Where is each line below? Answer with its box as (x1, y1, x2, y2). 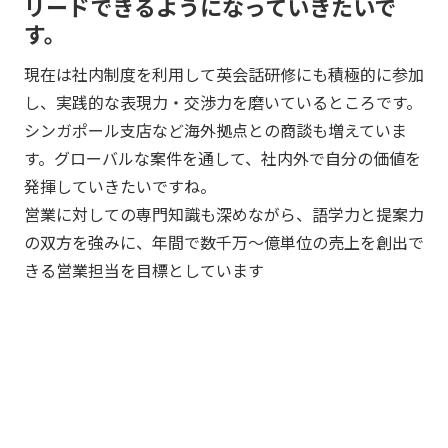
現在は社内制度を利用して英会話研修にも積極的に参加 (24, 61, 424, 86)
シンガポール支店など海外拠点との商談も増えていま (24, 117, 407, 142)
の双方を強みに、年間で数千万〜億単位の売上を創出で (24, 229, 424, 254)
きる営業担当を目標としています (24, 257, 264, 282)
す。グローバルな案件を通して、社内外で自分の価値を (24, 145, 421, 170)
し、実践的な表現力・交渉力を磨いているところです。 (24, 89, 422, 114)
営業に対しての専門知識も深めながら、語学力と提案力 (24, 201, 424, 226)
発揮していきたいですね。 (24, 173, 216, 198)
